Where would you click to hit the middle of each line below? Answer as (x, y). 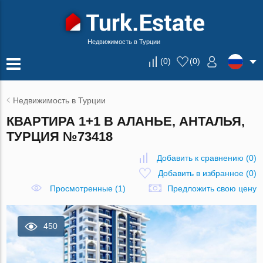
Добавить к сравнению (200, 158)
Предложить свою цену (212, 188)
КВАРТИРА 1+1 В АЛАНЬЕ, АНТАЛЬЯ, (126, 121)
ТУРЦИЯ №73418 (60, 136)
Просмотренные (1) (87, 188)
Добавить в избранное (200, 173)
